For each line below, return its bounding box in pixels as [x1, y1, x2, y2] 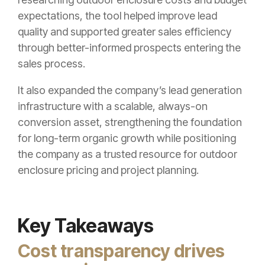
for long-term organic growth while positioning [18, 131, 236, 144]
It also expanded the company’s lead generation [18, 83, 242, 96]
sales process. [18, 57, 85, 70]
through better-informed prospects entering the [18, 41, 241, 54]
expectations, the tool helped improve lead [18, 9, 217, 22]
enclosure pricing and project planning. [18, 163, 199, 176]
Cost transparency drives [18, 240, 225, 261]
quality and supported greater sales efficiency [18, 25, 231, 38]
